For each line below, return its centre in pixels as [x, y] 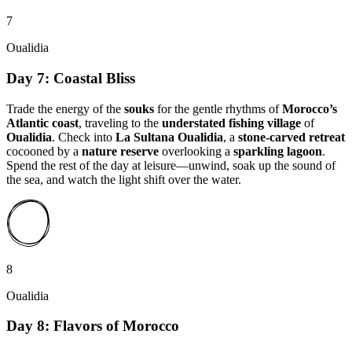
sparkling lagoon [278, 151]
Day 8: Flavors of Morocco [93, 326]
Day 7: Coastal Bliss [71, 78]
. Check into [84, 137]
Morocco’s [310, 108]
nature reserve [120, 151]
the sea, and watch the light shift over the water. [125, 179]
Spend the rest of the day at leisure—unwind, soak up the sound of [171, 165]
